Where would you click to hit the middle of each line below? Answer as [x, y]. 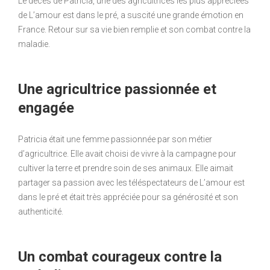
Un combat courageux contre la [120, 256]
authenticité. [41, 211]
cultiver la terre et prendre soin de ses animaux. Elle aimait [126, 168]
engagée [46, 108]
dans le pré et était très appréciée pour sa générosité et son [128, 197]
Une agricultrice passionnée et [117, 89]
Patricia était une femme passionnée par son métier [115, 139]
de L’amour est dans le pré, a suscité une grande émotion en [131, 15]
